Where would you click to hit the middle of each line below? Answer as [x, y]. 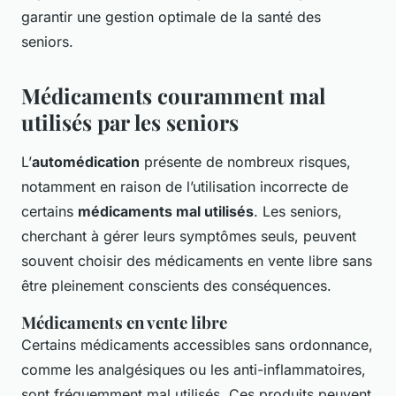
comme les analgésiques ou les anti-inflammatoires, [194, 370]
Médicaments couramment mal [173, 96]
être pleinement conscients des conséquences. [176, 286]
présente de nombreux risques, [245, 162]
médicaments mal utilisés [166, 212]
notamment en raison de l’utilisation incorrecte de [185, 187]
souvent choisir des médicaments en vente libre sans [197, 261]
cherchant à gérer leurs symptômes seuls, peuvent [189, 236]
